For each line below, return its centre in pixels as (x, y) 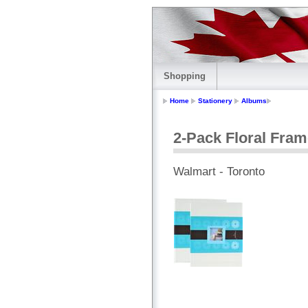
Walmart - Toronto (219, 172)
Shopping (185, 76)
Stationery (215, 101)
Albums (254, 101)
